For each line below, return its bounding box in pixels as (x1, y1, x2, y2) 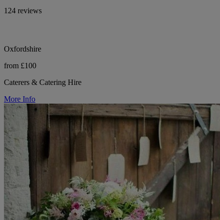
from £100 (4, 61, 36, 70)
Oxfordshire (4, 44, 41, 53)
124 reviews (4, 6, 42, 15)
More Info (4, 94, 35, 103)
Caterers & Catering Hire (4, 78, 82, 86)
